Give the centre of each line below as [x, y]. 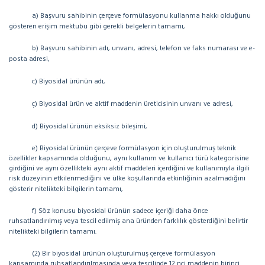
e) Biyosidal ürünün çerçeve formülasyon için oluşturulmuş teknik [134, 148]
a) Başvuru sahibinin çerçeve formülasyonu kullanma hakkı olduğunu [141, 16]
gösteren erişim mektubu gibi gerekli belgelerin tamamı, [97, 27]
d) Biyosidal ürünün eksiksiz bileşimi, [90, 127]
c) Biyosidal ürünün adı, [69, 82]
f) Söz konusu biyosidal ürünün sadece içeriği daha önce [120, 211]
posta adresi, [29, 59]
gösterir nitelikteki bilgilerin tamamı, [67, 189]
